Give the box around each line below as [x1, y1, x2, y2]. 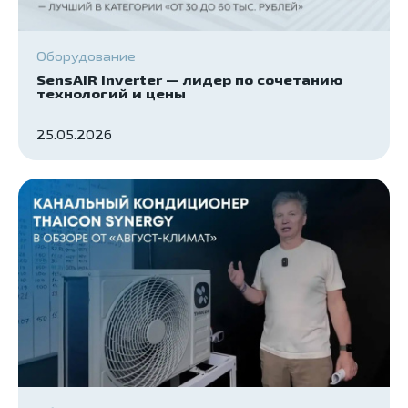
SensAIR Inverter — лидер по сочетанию [36, 73, 342, 87]
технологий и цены [36, 87, 186, 101]
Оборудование [36, 49, 136, 65]
